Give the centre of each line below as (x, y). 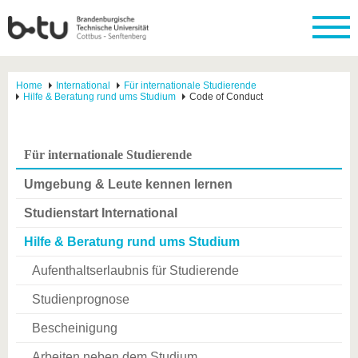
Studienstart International (101, 213)
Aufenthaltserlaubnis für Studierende (135, 270)
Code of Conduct (226, 97)
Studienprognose (81, 299)
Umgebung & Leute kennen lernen (128, 184)
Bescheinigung (75, 328)
